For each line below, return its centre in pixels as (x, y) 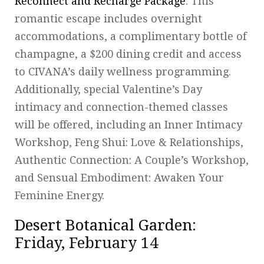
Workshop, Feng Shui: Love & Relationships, (129, 142)
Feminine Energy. (61, 195)
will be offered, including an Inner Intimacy (128, 124)
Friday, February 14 (87, 242)
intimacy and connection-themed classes (121, 107)
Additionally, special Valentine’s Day (108, 89)
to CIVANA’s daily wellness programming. (123, 71)
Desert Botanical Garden (103, 225)
